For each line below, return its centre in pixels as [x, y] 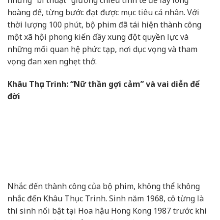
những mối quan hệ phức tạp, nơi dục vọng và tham [102, 49]
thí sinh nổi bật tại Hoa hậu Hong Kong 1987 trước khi [107, 211]
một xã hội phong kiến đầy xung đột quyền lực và [98, 37]
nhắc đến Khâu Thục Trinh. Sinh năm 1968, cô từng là [106, 199]
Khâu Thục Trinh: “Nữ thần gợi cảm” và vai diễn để [104, 84]
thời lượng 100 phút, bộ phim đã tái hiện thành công [104, 25]
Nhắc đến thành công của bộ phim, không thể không [104, 186]
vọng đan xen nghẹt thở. [52, 62]
